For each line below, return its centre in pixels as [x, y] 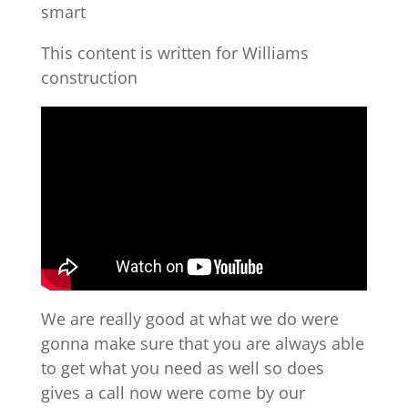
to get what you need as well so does [182, 367]
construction [89, 77]
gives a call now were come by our [173, 392]
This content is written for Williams [174, 52]
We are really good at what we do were [189, 318]
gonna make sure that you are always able [202, 343]
